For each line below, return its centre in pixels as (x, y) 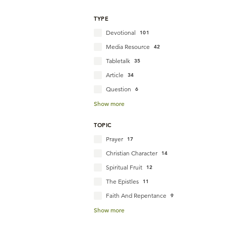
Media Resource (128, 47)
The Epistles (122, 181)
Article (115, 75)
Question (119, 89)
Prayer (115, 139)
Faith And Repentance (136, 195)
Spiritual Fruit (124, 167)
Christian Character (132, 153)
